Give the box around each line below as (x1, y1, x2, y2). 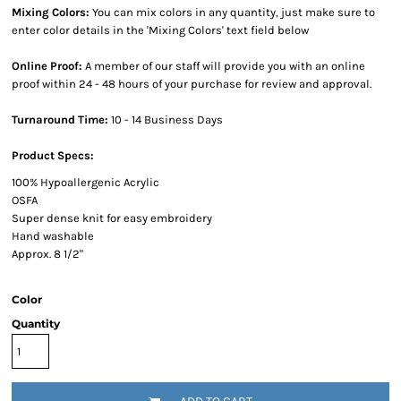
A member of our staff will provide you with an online (85, 59, 365, 73)
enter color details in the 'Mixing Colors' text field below (12, 23, 309, 37)
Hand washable (12, 229, 94, 243)
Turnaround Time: (12, 113, 108, 126)
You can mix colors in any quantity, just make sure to (90, 5, 375, 19)
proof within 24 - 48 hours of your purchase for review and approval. (12, 77, 371, 90)
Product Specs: (12, 149, 94, 162)
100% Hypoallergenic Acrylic (12, 175, 159, 189)
